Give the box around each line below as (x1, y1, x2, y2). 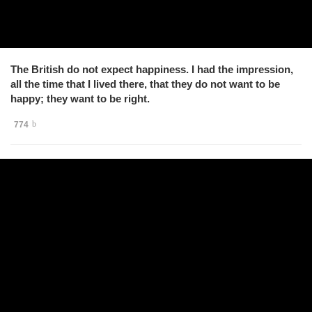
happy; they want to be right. (10, 92, 150, 104)
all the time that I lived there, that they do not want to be (10, 77, 280, 90)
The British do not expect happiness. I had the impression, (10, 63, 293, 75)
